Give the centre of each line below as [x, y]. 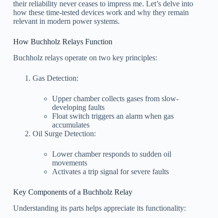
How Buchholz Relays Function [63, 42]
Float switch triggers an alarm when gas [113, 116]
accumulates [71, 125]
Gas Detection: [55, 78]
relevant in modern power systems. [66, 21]
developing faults [78, 108]
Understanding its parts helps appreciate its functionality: [99, 208]
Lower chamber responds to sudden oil [111, 154]
